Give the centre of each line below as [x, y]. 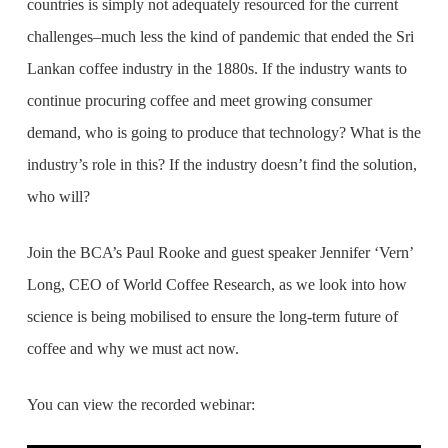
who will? [58, 196]
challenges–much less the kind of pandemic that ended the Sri [220, 36]
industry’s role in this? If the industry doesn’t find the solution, [221, 164]
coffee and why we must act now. [132, 348]
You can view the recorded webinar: [140, 404]
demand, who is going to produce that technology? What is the [223, 132]
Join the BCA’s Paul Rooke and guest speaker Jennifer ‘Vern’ [219, 252]
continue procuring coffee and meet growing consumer [199, 100]
